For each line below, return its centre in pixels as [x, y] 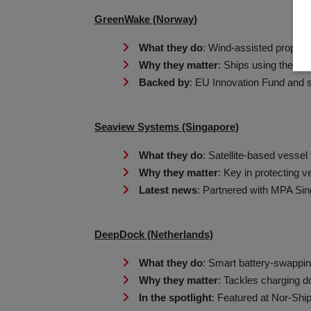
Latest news [168, 190]
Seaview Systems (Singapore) [167, 127]
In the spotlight [175, 298]
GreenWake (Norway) [146, 19]
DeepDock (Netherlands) [154, 235]
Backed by [164, 83]
